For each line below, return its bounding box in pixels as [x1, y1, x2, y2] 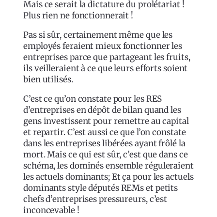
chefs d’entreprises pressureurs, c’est [23, 193, 168, 204]
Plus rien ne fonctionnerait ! [23, 10, 134, 21]
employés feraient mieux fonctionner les [23, 40, 183, 51]
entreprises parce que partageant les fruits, [23, 51, 190, 62]
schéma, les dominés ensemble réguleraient [23, 160, 194, 171]
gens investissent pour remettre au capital [23, 115, 189, 126]
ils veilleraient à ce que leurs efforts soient [23, 62, 188, 74]
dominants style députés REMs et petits [23, 182, 178, 193]
